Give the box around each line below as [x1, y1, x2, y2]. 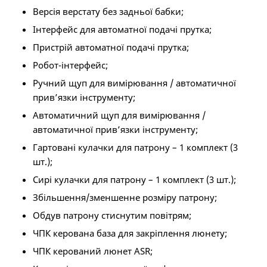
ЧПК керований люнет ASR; [32, 245, 153, 257]
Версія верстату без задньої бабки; [32, 5, 184, 18]
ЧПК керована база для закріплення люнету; [32, 227, 227, 240]
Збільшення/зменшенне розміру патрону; [32, 191, 217, 204]
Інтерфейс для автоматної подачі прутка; [32, 23, 212, 36]
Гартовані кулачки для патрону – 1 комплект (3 [32, 141, 238, 154]
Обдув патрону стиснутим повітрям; [32, 209, 191, 222]
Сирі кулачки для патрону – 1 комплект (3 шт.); [32, 173, 236, 186]
